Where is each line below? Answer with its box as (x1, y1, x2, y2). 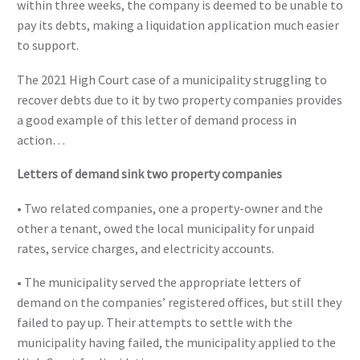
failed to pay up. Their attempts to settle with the (17, 314, 292, 331)
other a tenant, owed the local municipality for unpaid (17, 219, 314, 236)
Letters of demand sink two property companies (17, 166, 282, 182)
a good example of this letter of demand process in (17, 111, 297, 128)
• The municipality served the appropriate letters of (17, 274, 301, 291)
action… (17, 131, 65, 148)
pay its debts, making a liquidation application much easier (17, 16, 339, 33)
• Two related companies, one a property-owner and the (17, 199, 323, 216)
